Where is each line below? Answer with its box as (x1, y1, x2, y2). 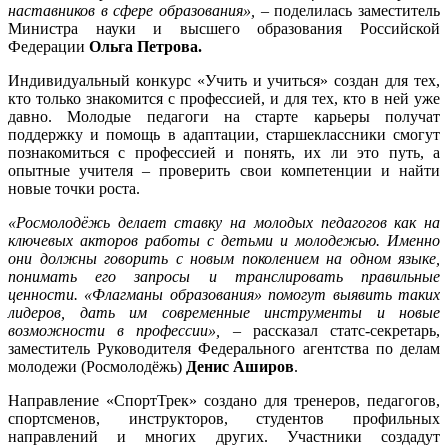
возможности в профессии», (8, 322, 221, 340)
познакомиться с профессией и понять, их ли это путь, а (8, 144, 440, 162)
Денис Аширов (186, 358, 294, 376)
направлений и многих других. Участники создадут (8, 428, 440, 446)
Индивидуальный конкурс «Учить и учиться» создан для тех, (8, 72, 440, 90)
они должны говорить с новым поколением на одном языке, (8, 250, 440, 268)
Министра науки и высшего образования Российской (8, 20, 440, 38)
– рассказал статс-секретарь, (220, 322, 441, 340)
